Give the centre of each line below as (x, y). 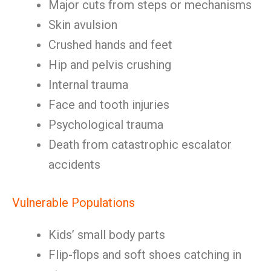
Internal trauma (88, 85)
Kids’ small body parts (107, 235)
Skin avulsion (83, 25)
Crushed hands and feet (110, 45)
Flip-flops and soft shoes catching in (145, 255)
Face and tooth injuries (109, 105)
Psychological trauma (106, 125)
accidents (74, 165)
